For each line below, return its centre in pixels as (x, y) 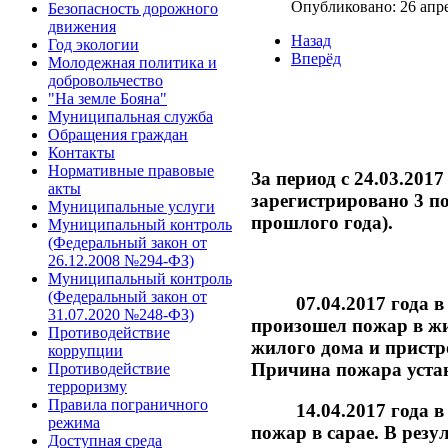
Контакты (81, 152)
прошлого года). (322, 222)
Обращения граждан (118, 134)
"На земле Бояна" (107, 98)
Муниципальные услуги (131, 206)
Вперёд (316, 58)
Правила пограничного (128, 404)
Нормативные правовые (131, 170)
